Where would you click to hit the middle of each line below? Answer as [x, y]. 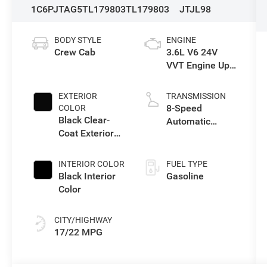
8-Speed [184, 108]
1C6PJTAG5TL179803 [79, 10]
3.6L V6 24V [192, 52]
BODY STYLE [78, 40]
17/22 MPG [79, 232]
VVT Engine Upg [200, 66]
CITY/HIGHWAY [83, 220]
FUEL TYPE [187, 164]
